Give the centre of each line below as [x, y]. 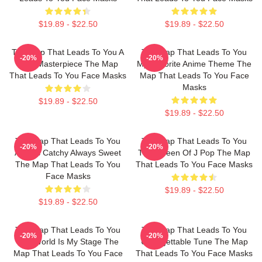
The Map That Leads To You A [68, 52]
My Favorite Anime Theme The [194, 64]
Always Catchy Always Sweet [68, 153]
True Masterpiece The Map [68, 64]
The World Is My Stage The [68, 242]
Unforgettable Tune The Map [194, 242]
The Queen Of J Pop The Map [194, 153]
